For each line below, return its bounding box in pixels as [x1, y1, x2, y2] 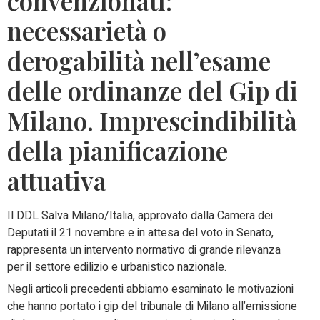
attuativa [7, 164, 106, 198]
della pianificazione [7, 134, 228, 168]
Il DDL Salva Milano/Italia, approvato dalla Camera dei [7, 207, 273, 225]
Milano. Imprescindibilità [7, 104, 297, 138]
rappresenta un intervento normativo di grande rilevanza [7, 241, 281, 259]
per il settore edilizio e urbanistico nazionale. [7, 259, 226, 276]
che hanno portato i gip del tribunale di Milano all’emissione [7, 298, 297, 316]
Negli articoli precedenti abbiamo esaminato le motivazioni [7, 281, 294, 299]
